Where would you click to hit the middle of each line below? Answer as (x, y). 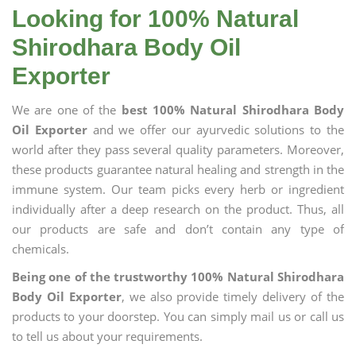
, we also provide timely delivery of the (233, 296)
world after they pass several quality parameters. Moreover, (178, 149)
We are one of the (67, 110)
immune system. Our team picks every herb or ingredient (178, 189)
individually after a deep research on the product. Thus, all (178, 209)
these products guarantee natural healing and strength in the (178, 169)
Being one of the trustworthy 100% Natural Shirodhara (178, 277)
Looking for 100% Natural (155, 19)
